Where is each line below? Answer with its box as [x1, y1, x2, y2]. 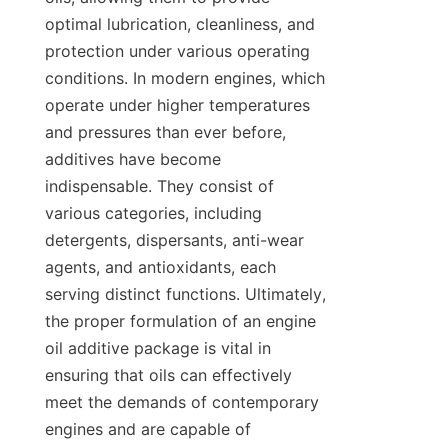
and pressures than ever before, [45, 122, 286, 143]
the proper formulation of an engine [45, 311, 316, 332]
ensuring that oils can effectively [45, 365, 292, 386]
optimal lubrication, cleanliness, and [45, 14, 315, 35]
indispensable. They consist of [45, 176, 274, 197]
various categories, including [45, 203, 262, 224]
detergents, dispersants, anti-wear [45, 230, 304, 251]
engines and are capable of [45, 419, 251, 440]
